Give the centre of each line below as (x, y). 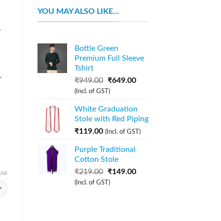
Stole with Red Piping (111, 119)
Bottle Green (96, 49)
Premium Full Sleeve (109, 58)
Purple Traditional (105, 150)
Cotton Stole (96, 160)
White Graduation (106, 109)
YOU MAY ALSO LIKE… (78, 11)
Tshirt (84, 68)
